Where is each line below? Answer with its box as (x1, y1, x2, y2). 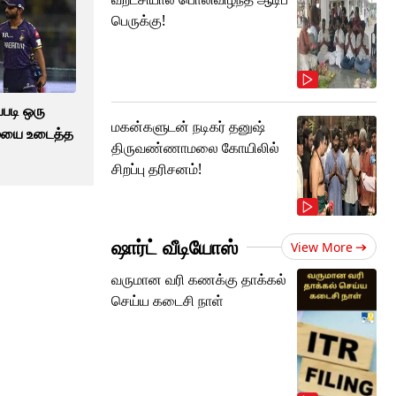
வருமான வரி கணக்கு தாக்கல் (111, 270, 286, 289)
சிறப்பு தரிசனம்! (111, 159, 202, 179)
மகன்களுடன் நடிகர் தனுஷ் (111, 117, 265, 136)
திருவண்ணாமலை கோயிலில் (111, 138, 279, 157)
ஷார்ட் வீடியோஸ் (111, 233, 238, 260)
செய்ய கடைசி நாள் (111, 291, 224, 310)
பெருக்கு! (111, 11, 165, 30)
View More (291, 239, 353, 255)
